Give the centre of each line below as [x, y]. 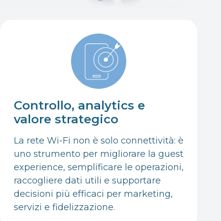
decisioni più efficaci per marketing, [93, 194]
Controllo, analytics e [79, 105]
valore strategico [66, 119]
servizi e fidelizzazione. [64, 207]
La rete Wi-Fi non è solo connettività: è [99, 140]
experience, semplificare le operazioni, [99, 167]
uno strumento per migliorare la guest [99, 154]
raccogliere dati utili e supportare [87, 180]
